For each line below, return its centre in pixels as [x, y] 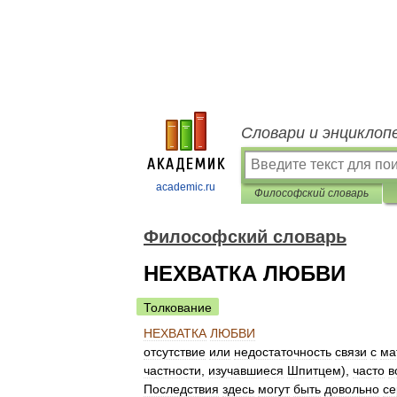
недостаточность [283, 352]
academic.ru [186, 187]
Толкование [178, 307]
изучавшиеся [246, 370]
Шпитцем [314, 370]
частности [172, 370]
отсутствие [175, 352]
